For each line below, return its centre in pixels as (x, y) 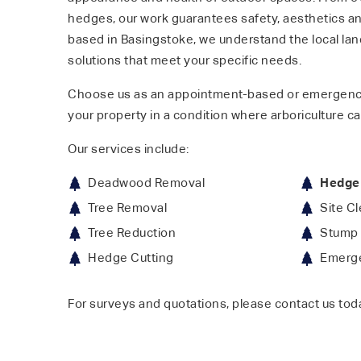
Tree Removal (127, 208)
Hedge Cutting (131, 258)
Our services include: (129, 149)
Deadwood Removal (146, 183)
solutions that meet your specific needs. (185, 60)
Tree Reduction (132, 233)
